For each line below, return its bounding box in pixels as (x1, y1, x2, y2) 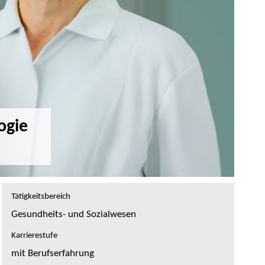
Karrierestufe (11, 231, 57, 240)
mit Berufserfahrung (11, 248, 94, 258)
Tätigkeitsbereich (11, 192, 70, 201)
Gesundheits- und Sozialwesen (11, 209, 136, 219)
